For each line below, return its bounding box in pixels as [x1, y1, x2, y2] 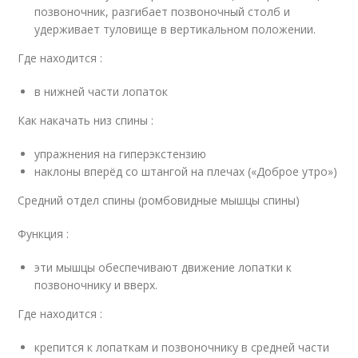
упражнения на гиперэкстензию [34, 146, 207, 161]
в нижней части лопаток [34, 84, 169, 99]
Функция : [18, 226, 70, 241]
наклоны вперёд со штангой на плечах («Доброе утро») [34, 164, 338, 179]
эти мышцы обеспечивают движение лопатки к [34, 260, 292, 275]
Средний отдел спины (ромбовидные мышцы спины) [18, 193, 300, 208]
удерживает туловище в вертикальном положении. [34, 22, 316, 37]
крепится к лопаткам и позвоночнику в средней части [34, 340, 330, 355]
